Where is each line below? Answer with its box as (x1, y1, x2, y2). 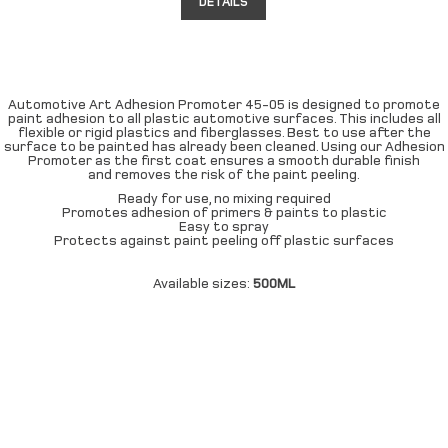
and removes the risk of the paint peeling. (88, 166, 360, 183)
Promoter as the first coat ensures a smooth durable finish (28, 152, 420, 169)
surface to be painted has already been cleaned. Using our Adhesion (3, 138, 445, 155)
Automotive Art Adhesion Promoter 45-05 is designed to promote (8, 96, 440, 113)
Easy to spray (179, 218, 269, 235)
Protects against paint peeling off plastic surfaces (54, 232, 394, 249)
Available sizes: (153, 275, 253, 292)
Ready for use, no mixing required (117, 190, 331, 207)
